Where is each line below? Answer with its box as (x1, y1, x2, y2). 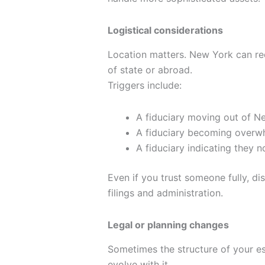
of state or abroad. (108, 64, 192, 76)
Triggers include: (108, 79, 182, 92)
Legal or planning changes (108, 219, 229, 231)
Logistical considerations (108, 24, 223, 37)
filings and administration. (108, 187, 223, 199)
